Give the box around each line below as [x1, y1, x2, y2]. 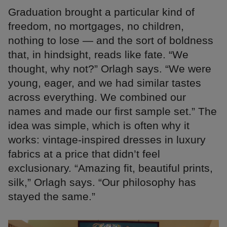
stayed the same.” [8, 190, 95, 202]
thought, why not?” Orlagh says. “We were [8, 62, 211, 74]
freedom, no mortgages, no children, [8, 20, 184, 32]
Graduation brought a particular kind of [8, 6, 195, 18]
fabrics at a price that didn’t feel [8, 147, 160, 160]
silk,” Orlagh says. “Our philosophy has [8, 176, 196, 188]
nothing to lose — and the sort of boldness [8, 34, 213, 46]
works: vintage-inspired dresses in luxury [8, 133, 206, 145]
